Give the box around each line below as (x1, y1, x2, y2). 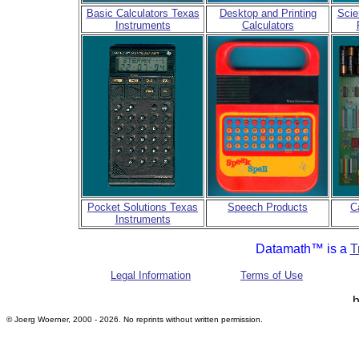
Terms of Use (240, 269, 303, 281)
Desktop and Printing (219, 7, 317, 19)
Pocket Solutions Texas (87, 201, 198, 213)
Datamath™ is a (255, 242, 350, 256)
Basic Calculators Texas (86, 7, 200, 19)
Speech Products (228, 201, 308, 213)
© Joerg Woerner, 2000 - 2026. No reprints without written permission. (6, 315, 265, 324)
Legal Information (111, 269, 191, 281)
